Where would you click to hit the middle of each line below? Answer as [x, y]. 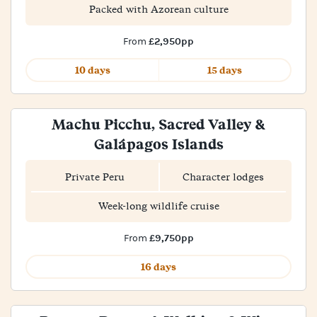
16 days [158, 267]
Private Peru [95, 177]
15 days [225, 70]
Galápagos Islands [158, 144]
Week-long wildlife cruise [158, 206]
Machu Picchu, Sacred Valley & [158, 124]
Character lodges [223, 177]
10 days [93, 70]
